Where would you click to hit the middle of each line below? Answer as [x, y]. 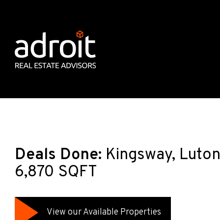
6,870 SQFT [56, 173]
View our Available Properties [104, 212]
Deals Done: [58, 155]
